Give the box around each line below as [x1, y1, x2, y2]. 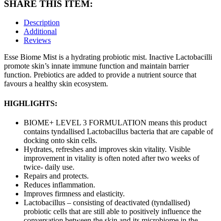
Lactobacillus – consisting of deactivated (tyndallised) [24, 198, 190, 207]
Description [24, 18, 60, 27]
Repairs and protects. [24, 171, 89, 180]
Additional [24, 27, 57, 36]
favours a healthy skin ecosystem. [4, 79, 108, 88]
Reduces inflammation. [24, 180, 95, 189]
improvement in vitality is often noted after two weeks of [24, 153, 199, 162]
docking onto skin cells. [24, 136, 97, 145]
